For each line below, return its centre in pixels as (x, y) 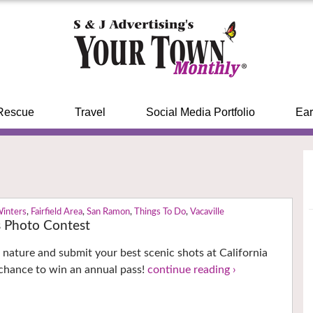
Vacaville (208, 212)
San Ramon (109, 212)
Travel (90, 112)
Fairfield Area (57, 212)
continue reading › (192, 270)
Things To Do (160, 212)
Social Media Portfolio (200, 112)
